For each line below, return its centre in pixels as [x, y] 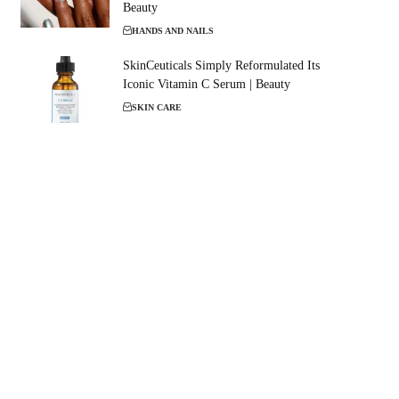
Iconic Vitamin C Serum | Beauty [206, 84]
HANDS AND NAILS [172, 30]
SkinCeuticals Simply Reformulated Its [221, 65]
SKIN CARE [156, 107]
